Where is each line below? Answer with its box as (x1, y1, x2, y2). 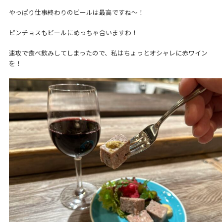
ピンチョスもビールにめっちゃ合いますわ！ (8, 28, 138, 38)
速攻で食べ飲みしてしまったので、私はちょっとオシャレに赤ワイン (8, 48, 208, 58)
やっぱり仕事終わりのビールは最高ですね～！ (8, 7, 144, 17)
